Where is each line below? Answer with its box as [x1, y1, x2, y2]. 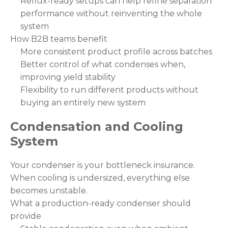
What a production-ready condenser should [10, 198, 191, 208]
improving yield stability [20, 72, 116, 82]
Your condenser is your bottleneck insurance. [10, 160, 195, 170]
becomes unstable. [10, 185, 88, 195]
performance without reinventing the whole [20, 8, 202, 18]
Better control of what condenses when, [20, 59, 185, 69]
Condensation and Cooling [10, 119, 183, 134]
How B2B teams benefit [10, 34, 107, 44]
